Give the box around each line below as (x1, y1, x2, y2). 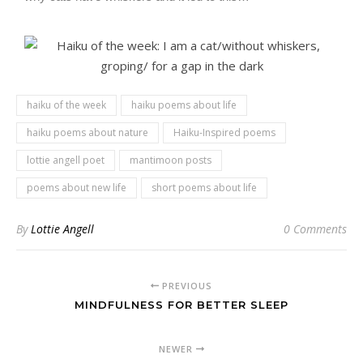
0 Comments (284, 221, 347, 237)
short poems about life (152, 181, 257, 194)
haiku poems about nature (27, 126, 148, 139)
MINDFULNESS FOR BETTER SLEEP (75, 298, 288, 311)
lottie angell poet (27, 153, 105, 167)
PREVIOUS (158, 280, 212, 292)
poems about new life (27, 181, 126, 194)
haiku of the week (27, 98, 106, 112)
